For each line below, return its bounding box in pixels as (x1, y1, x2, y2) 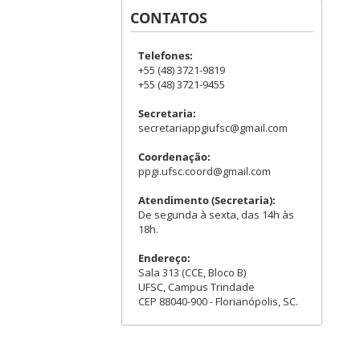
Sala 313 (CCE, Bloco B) (138, 265, 246, 280)
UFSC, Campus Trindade (138, 280, 255, 294)
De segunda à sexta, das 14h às (138, 207, 294, 222)
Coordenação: (138, 149, 211, 164)
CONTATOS (130, 8, 207, 27)
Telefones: (138, 48, 193, 63)
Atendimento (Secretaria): (138, 193, 276, 207)
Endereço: (138, 251, 190, 265)
